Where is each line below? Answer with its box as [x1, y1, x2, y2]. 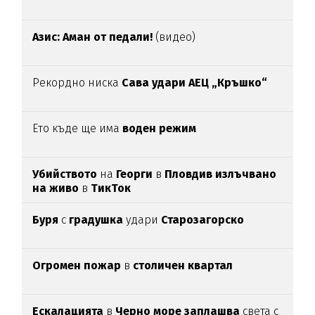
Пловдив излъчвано [165, 167, 277, 181]
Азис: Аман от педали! [32, 30, 156, 44]
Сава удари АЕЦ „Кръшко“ [122, 75, 268, 89]
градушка [69, 212, 127, 226]
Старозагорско [161, 212, 245, 226]
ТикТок [91, 181, 131, 195]
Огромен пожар [32, 258, 124, 272]
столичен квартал [133, 258, 233, 272]
